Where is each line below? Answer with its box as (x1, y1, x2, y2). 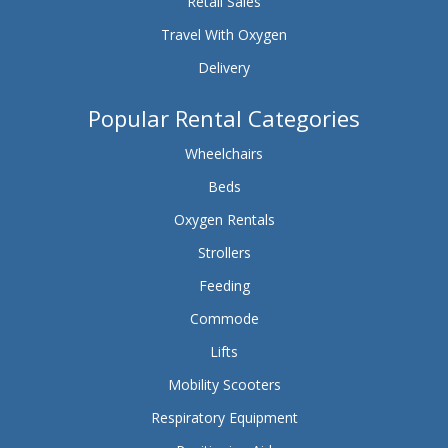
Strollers (197, 242, 251, 262)
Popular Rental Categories (88, 102, 360, 133)
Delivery (198, 57, 250, 77)
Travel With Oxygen (161, 24, 287, 44)
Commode (189, 308, 259, 328)
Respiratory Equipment (150, 407, 298, 427)
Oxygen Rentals (173, 209, 275, 229)
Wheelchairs (185, 143, 263, 163)
